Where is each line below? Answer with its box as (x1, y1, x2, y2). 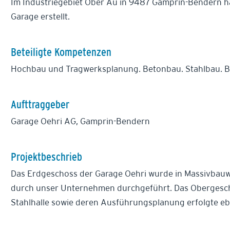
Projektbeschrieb (11, 150, 82, 163)
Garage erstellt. (11, 11, 70, 22)
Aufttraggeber (11, 98, 69, 111)
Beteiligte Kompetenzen (11, 45, 111, 59)
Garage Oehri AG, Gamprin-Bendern (11, 116, 150, 126)
